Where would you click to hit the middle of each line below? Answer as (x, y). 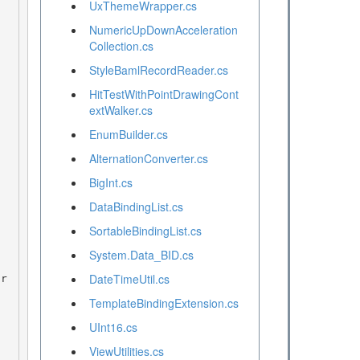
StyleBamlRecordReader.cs (158, 70)
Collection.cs (121, 46)
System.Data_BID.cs (141, 255)
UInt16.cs (113, 327)
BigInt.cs (110, 183)
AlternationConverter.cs (148, 159)
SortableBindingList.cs (145, 231)
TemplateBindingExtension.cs (164, 303)
